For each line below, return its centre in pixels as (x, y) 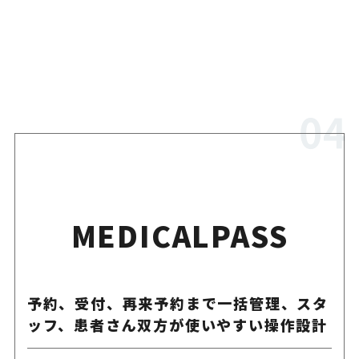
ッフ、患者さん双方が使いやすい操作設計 (177, 325)
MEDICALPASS (179, 235)
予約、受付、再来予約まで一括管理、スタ (177, 303)
